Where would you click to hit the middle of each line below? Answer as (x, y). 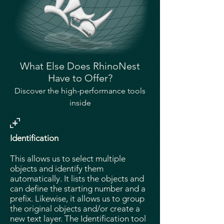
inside (80, 103)
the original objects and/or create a (75, 208)
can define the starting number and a (78, 188)
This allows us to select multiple (68, 158)
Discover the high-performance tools (80, 91)
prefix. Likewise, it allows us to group (77, 198)
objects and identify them (57, 168)
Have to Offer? (80, 78)
